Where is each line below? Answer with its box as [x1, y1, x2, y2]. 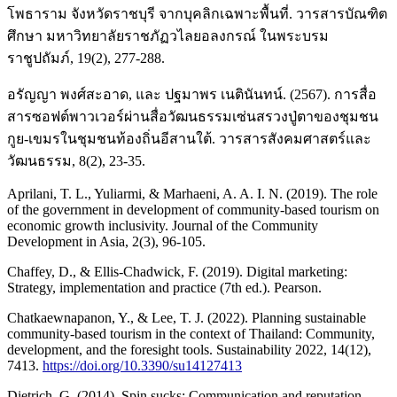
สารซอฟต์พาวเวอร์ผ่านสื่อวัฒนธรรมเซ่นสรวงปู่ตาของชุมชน [7, 108, 378, 124]
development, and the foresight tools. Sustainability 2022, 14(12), [7, 341, 371, 357]
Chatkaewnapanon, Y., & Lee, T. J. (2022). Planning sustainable [7, 309, 366, 325]
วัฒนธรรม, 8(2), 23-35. [7, 152, 145, 168]
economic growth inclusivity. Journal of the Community [7, 217, 318, 233]
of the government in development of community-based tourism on [7, 201, 379, 217]
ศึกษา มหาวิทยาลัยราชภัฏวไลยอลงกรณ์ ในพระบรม [7, 27, 329, 43]
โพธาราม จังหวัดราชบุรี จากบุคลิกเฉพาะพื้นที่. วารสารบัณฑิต [7, 5, 387, 21]
